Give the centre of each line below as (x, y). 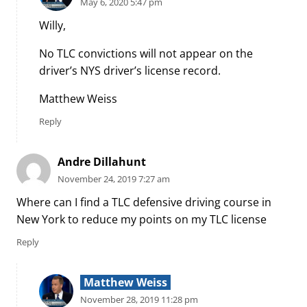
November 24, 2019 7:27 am (114, 179)
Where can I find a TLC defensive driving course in (144, 202)
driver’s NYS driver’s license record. (130, 71)
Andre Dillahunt (102, 161)
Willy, (52, 26)
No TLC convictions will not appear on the (146, 54)
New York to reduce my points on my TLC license (142, 220)
